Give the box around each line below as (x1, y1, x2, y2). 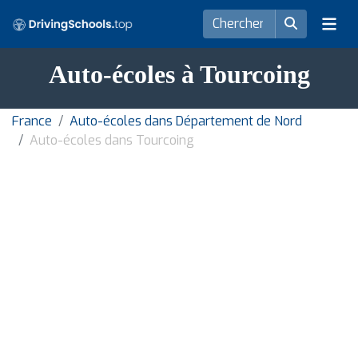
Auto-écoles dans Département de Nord (70, 113, 302, 129)
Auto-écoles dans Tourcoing (30, 132, 194, 149)
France (12, 113, 52, 129)
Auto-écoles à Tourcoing (48, 60, 310, 89)
